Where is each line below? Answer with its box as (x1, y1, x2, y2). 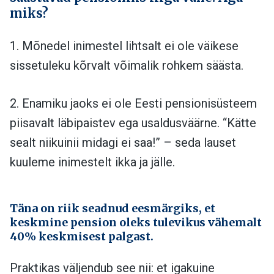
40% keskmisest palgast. (10, 229, 154, 243)
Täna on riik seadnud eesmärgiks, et (10, 201, 215, 215)
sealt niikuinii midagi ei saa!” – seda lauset (10, 135, 236, 150)
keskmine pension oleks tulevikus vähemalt (10, 215, 262, 229)
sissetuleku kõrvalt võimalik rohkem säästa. (10, 57, 243, 73)
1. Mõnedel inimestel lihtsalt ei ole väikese (10, 38, 239, 53)
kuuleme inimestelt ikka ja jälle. (10, 154, 175, 169)
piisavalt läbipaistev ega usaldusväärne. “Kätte (10, 115, 256, 130)
